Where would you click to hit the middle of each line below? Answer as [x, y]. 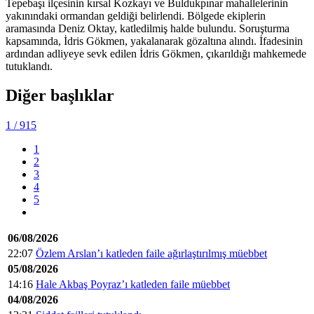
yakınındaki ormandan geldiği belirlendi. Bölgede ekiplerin [136, 15]
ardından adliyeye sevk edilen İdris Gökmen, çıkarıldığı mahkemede [156, 53]
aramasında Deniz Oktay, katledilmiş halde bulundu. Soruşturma [148, 28]
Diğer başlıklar [60, 96]
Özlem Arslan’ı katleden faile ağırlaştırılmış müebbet [151, 254]
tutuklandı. [30, 66]
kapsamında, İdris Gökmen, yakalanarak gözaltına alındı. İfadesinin [154, 41]
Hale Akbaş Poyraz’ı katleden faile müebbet [133, 285]
